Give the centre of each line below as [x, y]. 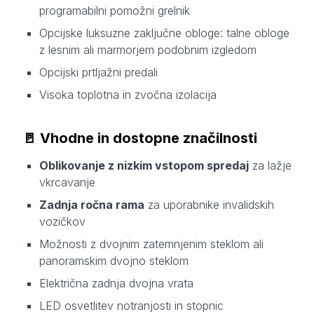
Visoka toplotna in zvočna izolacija [128, 95]
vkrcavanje [67, 183]
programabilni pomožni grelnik [115, 11]
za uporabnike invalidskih [209, 205]
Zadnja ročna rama [92, 205]
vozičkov [62, 222]
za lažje [270, 166]
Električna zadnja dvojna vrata [116, 284]
